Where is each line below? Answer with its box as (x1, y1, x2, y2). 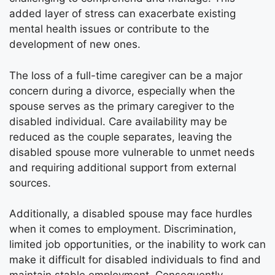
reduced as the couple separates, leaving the (9, 130, 232, 143)
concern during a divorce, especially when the (9, 84, 235, 97)
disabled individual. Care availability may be (9, 115, 227, 128)
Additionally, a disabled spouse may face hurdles (9, 207, 252, 220)
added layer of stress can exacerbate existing (9, 7, 236, 20)
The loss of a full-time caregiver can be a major (9, 69, 242, 82)
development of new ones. (9, 38, 141, 51)
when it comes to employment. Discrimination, (9, 223, 236, 236)
